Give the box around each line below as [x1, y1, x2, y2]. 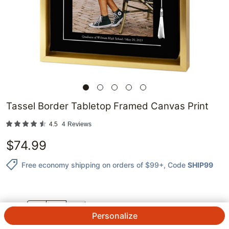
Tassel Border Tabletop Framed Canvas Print [6, 100, 209, 112]
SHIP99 [188, 160, 213, 169]
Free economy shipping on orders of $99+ [21, 160, 164, 169]
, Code [164, 160, 186, 169]
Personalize [91, 211, 138, 221]
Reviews [67, 121, 91, 128]
